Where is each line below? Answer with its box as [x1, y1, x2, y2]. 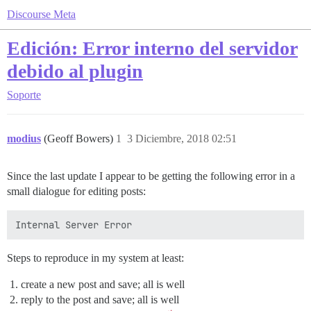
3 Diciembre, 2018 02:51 [127, 133, 237, 144]
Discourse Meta [7, 8, 76, 20]
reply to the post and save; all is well [21, 294, 179, 305]
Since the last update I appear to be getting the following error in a [7, 170, 295, 182]
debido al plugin [7, 60, 143, 82]
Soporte [7, 89, 41, 101]
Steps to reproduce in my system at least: [7, 252, 184, 264]
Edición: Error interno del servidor [7, 37, 298, 59]
